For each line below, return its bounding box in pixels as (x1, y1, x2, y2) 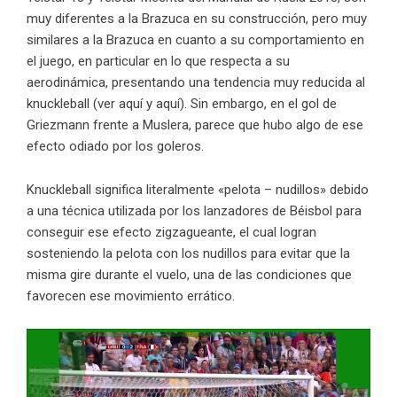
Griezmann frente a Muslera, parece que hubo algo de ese (27, 117, 363, 134)
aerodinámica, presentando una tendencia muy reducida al (27, 74, 365, 91)
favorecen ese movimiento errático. (27, 288, 235, 305)
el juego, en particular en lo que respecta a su (27, 53, 290, 70)
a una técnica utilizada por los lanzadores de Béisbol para (27, 203, 362, 220)
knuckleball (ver (27, 96, 119, 113)
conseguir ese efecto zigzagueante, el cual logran (27, 224, 316, 241)
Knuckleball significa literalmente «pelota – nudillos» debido (27, 182, 369, 198)
